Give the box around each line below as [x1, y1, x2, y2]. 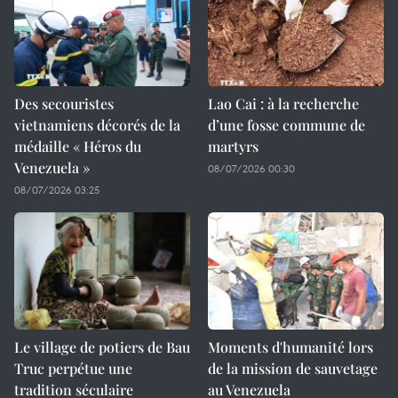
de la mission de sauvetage [208, 359, 378, 378]
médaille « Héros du [14, 137, 141, 155]
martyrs [208, 137, 259, 155]
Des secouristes [14, 94, 114, 113]
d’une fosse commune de [208, 115, 365, 134]
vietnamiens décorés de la [14, 115, 180, 134]
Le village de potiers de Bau [14, 338, 190, 356]
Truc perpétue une [14, 359, 132, 378]
